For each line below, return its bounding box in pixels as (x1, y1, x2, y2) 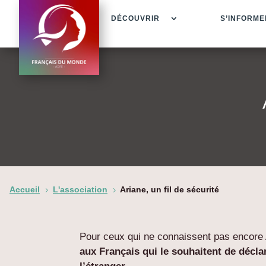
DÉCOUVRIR (110, 14, 160, 23)
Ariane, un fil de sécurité (120, 184, 219, 194)
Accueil (9, 184, 40, 194)
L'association (53, 184, 107, 194)
